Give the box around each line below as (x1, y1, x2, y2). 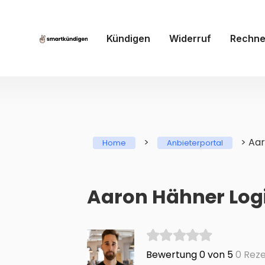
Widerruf (169, 32, 211, 44)
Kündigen (106, 32, 150, 44)
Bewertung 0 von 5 (146, 248, 233, 262)
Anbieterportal (167, 137, 223, 149)
